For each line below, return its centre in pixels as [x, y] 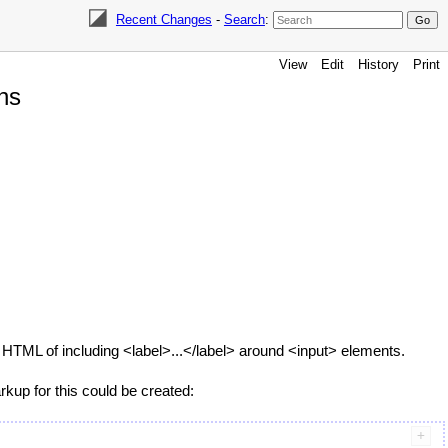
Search [244, 19]
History [378, 64]
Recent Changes [163, 19]
